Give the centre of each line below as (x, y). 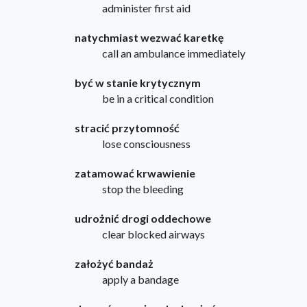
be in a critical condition (158, 99)
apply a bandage (140, 280)
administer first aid (146, 8)
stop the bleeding (143, 189)
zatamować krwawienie (135, 173)
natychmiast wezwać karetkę (149, 38)
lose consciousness (146, 144)
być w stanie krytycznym (137, 83)
